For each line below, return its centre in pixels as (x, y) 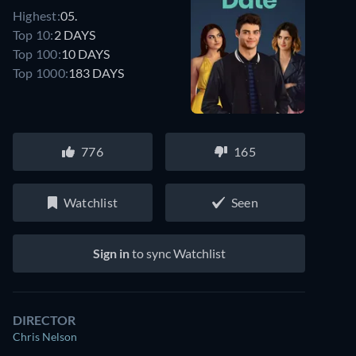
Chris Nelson (45, 337)
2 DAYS (74, 34)
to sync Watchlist (177, 253)
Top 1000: (41, 72)
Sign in (111, 253)
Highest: (37, 15)
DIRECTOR (44, 320)
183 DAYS (97, 72)
